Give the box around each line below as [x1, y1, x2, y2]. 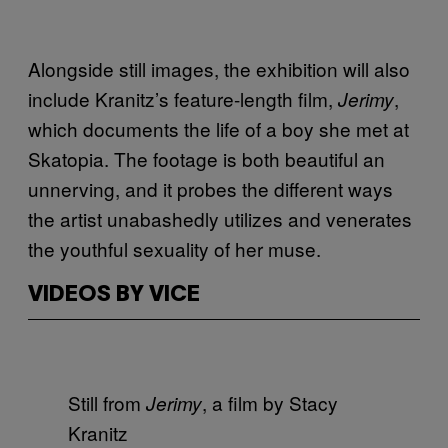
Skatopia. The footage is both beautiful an [28, 144, 385, 172]
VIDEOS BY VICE [28, 284, 200, 305]
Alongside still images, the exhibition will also [28, 54, 410, 82]
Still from [68, 388, 146, 416]
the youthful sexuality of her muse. [28, 234, 321, 262]
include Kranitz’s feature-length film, [28, 84, 338, 112]
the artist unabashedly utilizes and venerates [28, 204, 412, 232]
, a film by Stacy [202, 388, 338, 416]
